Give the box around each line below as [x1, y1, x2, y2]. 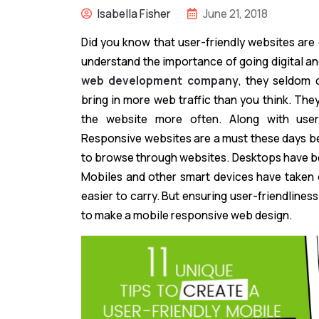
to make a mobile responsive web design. [81, 207, 292, 223]
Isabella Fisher [97, 6, 171, 21]
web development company [81, 73, 239, 88]
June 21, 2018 [203, 6, 268, 21]
